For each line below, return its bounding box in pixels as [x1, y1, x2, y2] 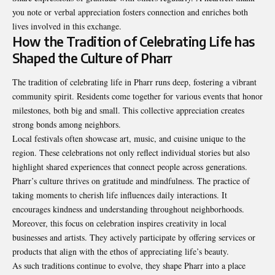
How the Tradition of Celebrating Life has [12, 33, 255, 50]
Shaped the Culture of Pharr [12, 49, 172, 66]
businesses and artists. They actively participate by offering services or [12, 231, 255, 244]
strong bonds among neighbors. [12, 118, 121, 131]
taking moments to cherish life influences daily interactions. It [12, 189, 227, 201]
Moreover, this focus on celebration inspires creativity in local [12, 217, 227, 230]
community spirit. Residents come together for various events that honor [12, 90, 263, 103]
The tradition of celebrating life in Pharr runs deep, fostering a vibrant [12, 76, 257, 88]
